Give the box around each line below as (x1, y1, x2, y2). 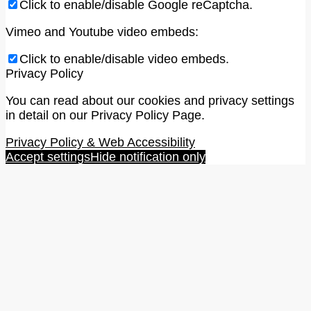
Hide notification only (90, 149, 205, 164)
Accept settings (6, 149, 90, 164)
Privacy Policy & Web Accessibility (6, 135, 195, 149)
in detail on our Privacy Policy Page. (6, 108, 205, 122)
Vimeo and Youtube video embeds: (6, 24, 199, 39)
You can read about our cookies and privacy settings (6, 93, 294, 108)
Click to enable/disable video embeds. (19, 51, 229, 66)
